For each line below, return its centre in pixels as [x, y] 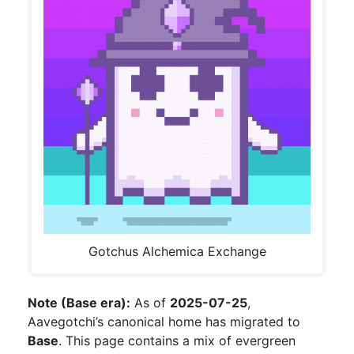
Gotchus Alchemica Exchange [177, 251]
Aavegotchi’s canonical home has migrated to [164, 322]
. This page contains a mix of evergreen [177, 341]
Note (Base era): [79, 303]
